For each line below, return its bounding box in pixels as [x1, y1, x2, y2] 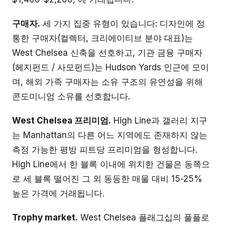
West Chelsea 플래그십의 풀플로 [78, 212, 209, 222]
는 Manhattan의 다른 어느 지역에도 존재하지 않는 [12, 130, 207, 140]
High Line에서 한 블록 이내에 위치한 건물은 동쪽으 [12, 159, 210, 169]
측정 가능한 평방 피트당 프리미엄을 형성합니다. [12, 144, 197, 155]
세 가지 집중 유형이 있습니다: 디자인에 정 [40, 19, 205, 29]
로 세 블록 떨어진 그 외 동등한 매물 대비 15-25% [12, 173, 202, 184]
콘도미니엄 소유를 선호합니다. [12, 91, 130, 102]
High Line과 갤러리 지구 [111, 115, 207, 126]
